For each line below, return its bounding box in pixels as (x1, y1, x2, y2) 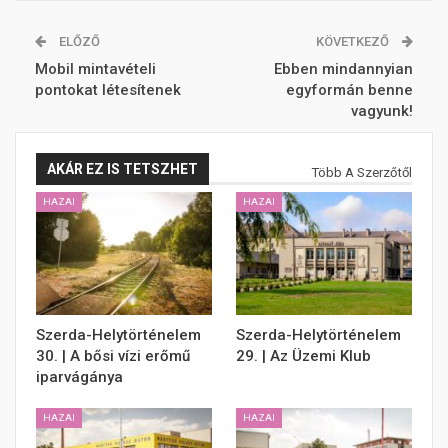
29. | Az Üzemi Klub (236, 347, 371, 366)
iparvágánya (36, 368, 123, 387)
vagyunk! (351, 102, 413, 121)
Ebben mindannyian (274, 60, 413, 79)
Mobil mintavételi (35, 60, 156, 79)
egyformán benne (286, 81, 413, 100)
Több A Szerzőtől (312, 165, 412, 181)
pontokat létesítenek (35, 81, 181, 100)
